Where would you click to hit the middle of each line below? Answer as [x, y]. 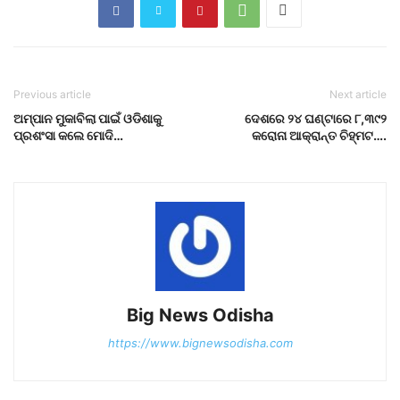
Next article [358, 95]
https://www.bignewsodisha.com [200, 343]
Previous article [52, 95]
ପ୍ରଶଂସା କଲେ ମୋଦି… [68, 136]
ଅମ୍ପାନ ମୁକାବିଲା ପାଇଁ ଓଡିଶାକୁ [87, 119]
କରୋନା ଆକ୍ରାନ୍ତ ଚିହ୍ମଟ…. [319, 136]
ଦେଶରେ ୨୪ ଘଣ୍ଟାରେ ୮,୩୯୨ [316, 119]
